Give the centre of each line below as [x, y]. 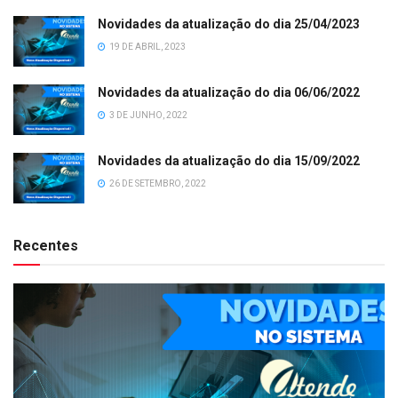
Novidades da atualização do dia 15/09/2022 [229, 160]
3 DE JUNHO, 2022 [147, 115]
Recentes [46, 246]
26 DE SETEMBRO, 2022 [157, 183]
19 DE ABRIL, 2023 [147, 46]
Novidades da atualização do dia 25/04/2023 [229, 24]
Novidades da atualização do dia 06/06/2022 [229, 92]
